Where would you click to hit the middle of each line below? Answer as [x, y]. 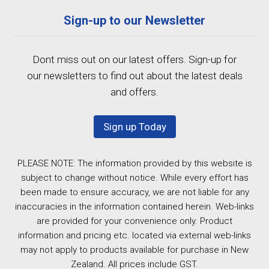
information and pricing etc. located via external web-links [134, 235]
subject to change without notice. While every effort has [134, 177]
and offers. [134, 92]
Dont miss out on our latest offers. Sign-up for [134, 59]
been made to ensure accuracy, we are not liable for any [134, 192]
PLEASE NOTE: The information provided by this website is [134, 163]
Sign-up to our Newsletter [134, 20]
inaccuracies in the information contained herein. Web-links [134, 206]
